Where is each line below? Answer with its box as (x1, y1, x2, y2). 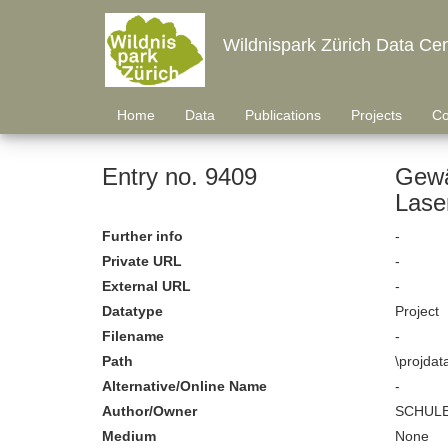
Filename (102, 328, 164, 344)
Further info (102, 228, 183, 244)
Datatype (102, 303, 163, 319)
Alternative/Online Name (102, 378, 267, 394)
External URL (102, 278, 191, 294)
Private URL (102, 253, 182, 269)
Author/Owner (102, 403, 197, 419)
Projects (351, 107, 402, 123)
